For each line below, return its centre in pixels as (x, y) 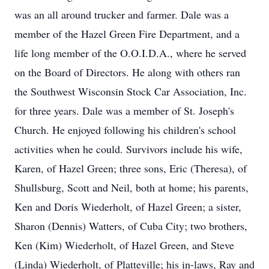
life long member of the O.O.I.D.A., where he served (130, 53)
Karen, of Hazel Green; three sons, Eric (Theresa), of (131, 168)
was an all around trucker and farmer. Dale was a (122, 14)
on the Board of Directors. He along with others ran (127, 72)
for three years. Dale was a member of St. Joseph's (124, 110)
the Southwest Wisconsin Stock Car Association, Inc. (131, 91)
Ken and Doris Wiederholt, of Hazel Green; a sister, (128, 207)
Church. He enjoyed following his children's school (125, 130)
